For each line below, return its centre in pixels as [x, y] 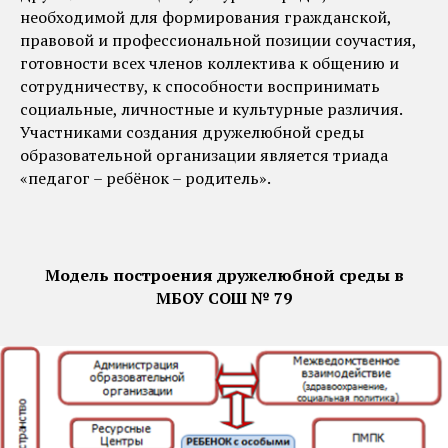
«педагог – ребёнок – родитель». [145, 178]
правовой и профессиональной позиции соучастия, [218, 40]
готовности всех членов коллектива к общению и [209, 63]
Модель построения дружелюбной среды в [224, 275]
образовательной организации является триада [204, 155]
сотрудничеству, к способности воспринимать [200, 86]
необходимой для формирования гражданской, [205, 17]
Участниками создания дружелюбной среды [192, 132]
